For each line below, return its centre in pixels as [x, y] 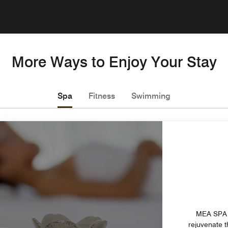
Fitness [102, 96]
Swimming [151, 96]
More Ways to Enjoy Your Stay [114, 62]
